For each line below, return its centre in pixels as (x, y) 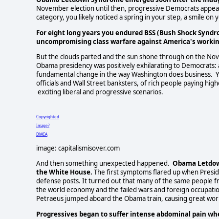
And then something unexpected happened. (104, 164)
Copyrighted (48, 117)
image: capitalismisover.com (78, 148)
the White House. (64, 172)
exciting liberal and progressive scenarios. (100, 92)
